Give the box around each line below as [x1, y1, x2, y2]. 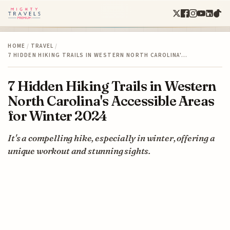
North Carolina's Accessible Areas [8, 92, 215, 109]
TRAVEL [30, 42, 54, 50]
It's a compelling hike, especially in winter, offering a [8, 132, 215, 143]
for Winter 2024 [8, 107, 107, 124]
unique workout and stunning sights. [8, 145, 151, 156]
